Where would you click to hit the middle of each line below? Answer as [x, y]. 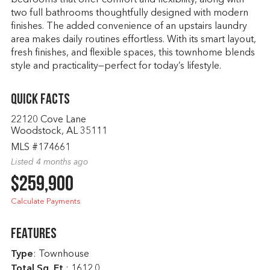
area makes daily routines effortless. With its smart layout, [133, 40]
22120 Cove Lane [48, 120]
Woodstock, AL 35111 [59, 131]
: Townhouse [61, 254]
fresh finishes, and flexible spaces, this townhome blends [133, 53]
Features [33, 234]
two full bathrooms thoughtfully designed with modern [129, 13]
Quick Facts [40, 100]
